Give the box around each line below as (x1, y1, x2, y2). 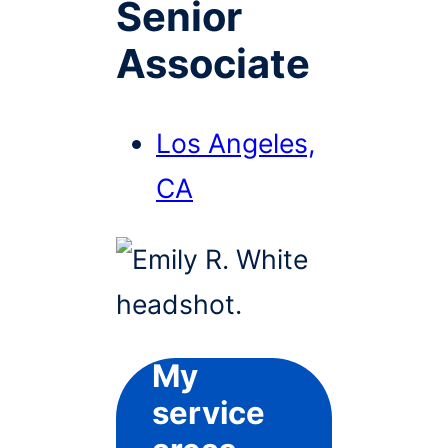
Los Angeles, (156, 126, 315, 159)
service (152, 394, 265, 433)
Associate (116, 39, 310, 89)
